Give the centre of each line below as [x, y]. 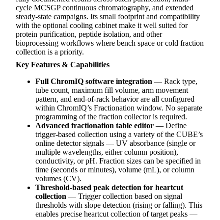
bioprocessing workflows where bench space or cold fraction [110, 43]
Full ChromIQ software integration [94, 82]
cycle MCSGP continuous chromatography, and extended [105, 8]
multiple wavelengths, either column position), [107, 152]
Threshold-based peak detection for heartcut [109, 188]
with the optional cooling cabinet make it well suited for [102, 26]
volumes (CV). [58, 179]
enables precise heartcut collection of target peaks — [116, 214]
